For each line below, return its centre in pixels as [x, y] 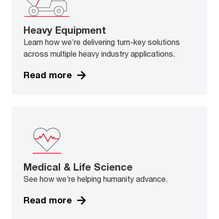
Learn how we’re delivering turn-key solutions [102, 42]
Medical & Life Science [78, 167]
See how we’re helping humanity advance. [96, 178]
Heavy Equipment [65, 30]
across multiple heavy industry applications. [99, 53]
